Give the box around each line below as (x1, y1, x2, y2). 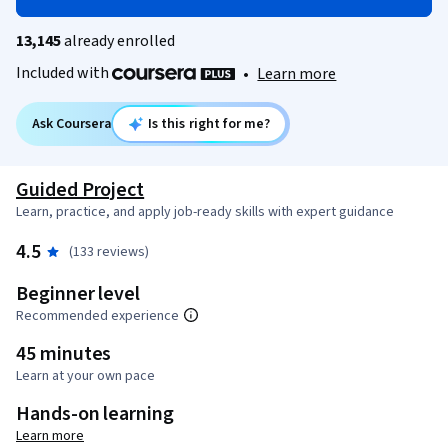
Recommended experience (16, 306, 179, 327)
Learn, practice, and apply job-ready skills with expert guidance (16, 202, 394, 223)
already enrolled (61, 30, 175, 52)
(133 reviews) (68, 242, 149, 263)
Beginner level (16, 280, 141, 309)
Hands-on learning (16, 400, 174, 429)
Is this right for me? (147, 114, 271, 135)
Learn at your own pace (16, 366, 155, 387)
